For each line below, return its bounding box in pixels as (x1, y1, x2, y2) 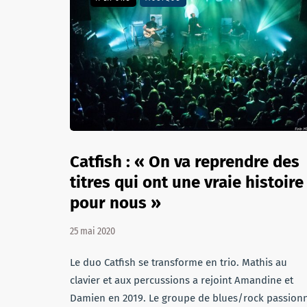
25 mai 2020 (70, 225, 115, 237)
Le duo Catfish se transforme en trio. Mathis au (70, 256, 287, 269)
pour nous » (70, 193, 161, 212)
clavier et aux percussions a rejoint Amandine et (70, 274, 293, 286)
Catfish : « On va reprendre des (70, 152, 299, 171)
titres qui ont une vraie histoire (70, 173, 304, 192)
